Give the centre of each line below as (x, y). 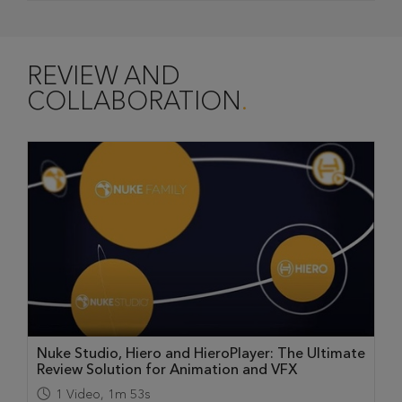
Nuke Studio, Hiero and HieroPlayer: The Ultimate (201, 354)
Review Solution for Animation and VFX (167, 370)
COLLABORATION (134, 101)
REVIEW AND (104, 76)
